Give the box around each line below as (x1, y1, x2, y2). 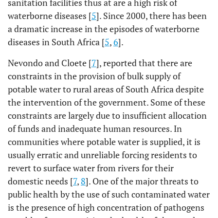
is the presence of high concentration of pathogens (8, 201, 204, 213)
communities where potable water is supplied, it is (8, 136, 200, 147)
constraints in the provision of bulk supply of (8, 70, 181, 82)
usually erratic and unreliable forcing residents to (8, 149, 197, 161)
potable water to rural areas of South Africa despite (8, 83, 204, 95)
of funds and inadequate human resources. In (8, 123, 182, 134)
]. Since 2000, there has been (96, 10, 207, 21)
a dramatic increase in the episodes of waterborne (8, 23, 200, 35)
